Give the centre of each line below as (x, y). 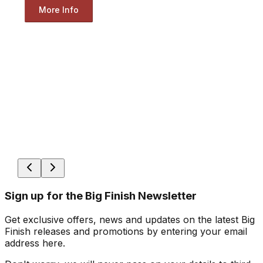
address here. (35, 243)
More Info (58, 9)
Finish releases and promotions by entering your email (126, 231)
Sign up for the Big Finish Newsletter (101, 195)
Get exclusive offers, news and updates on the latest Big (130, 219)
